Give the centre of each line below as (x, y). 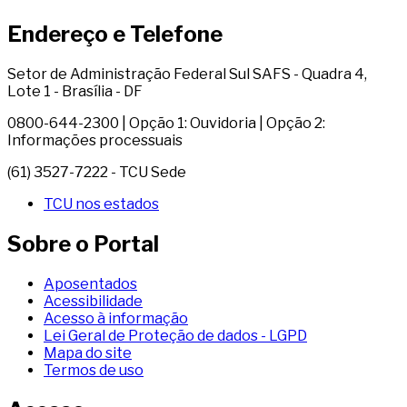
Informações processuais (95, 141)
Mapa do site (88, 353)
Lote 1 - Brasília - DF (75, 92)
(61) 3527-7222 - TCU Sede (97, 173)
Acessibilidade (93, 302)
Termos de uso (94, 371)
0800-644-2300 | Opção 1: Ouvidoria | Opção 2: (166, 124)
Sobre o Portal (83, 244)
